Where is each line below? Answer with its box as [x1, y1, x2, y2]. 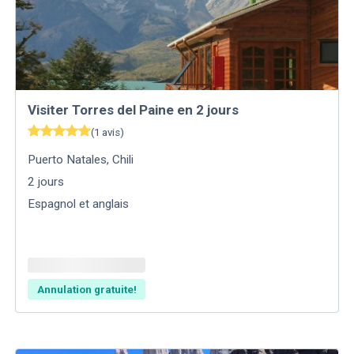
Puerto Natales [28, 152, 107, 167]
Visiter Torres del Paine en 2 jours [28, 102, 239, 118]
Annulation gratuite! [36, 283, 137, 296]
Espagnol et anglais [28, 196, 130, 211]
